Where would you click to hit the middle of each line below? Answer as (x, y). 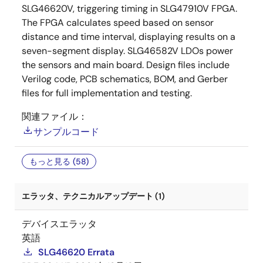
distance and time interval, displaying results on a (129, 37)
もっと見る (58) (59, 161)
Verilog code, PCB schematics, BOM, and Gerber (125, 79)
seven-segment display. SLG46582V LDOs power (127, 51)
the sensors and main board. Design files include (126, 65)
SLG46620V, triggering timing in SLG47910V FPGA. (129, 9)
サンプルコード (66, 132)
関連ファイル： (55, 117)
